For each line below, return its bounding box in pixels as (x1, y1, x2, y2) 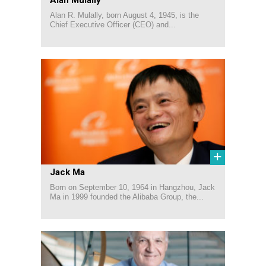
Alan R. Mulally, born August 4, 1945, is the (50, 10, 199, 20)
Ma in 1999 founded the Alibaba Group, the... (50, 192, 204, 201)
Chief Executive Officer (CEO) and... (50, 20, 176, 29)
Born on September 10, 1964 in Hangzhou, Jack (50, 182, 215, 192)
